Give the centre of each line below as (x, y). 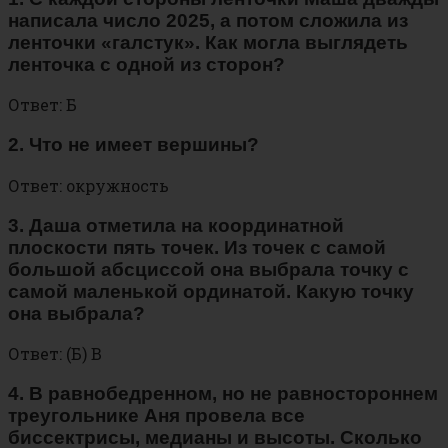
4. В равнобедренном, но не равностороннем (223, 394)
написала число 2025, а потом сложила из (208, 20)
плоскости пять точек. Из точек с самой (197, 247)
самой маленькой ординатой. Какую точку (211, 291)
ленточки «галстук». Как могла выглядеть (208, 42)
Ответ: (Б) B (55, 354)
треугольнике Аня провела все (156, 416)
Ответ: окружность (88, 185)
